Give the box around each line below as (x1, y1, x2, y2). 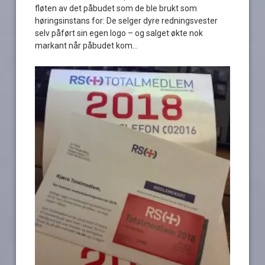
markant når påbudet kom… (35, 40, 138, 50)
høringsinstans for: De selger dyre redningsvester (35, 15, 218, 25)
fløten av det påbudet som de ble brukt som (35, 3, 198, 13)
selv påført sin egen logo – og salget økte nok (35, 28, 203, 38)
